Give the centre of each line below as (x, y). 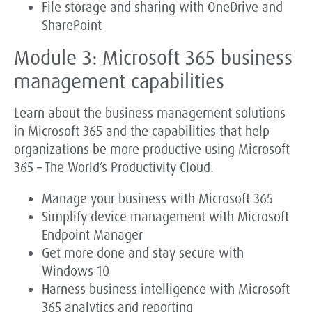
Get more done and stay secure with (143, 253)
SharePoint (72, 26)
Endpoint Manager (92, 235)
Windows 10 (76, 272)
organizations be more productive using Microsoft (152, 150)
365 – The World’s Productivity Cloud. (114, 168)
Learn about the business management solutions (150, 114)
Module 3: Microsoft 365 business (153, 58)
